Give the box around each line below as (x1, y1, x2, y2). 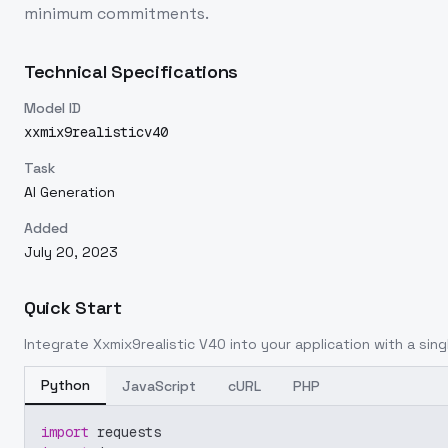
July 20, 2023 (24, 243, 118, 261)
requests (89, 423, 161, 441)
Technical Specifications (24, 60, 239, 83)
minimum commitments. (24, 3, 209, 24)
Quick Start (24, 296, 122, 319)
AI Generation (24, 183, 115, 201)
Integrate (24, 335, 93, 353)
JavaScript (122, 377, 196, 395)
